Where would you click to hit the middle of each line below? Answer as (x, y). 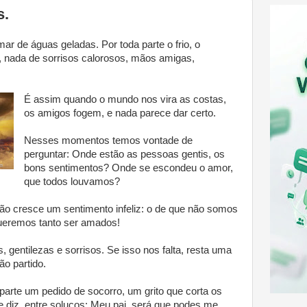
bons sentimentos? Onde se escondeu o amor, (128, 168)
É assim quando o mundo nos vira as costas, (125, 99)
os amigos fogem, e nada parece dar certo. (120, 113)
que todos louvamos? (72, 181)
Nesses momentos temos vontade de (108, 140)
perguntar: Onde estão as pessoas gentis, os (124, 154)
